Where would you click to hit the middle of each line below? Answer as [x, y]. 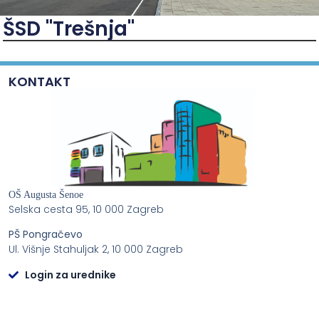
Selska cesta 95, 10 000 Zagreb [86, 209]
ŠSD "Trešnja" [69, 29]
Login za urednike [70, 274]
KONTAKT [40, 81]
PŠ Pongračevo [46, 235]
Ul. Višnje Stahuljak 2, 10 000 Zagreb [96, 250]
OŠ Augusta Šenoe [46, 194]
